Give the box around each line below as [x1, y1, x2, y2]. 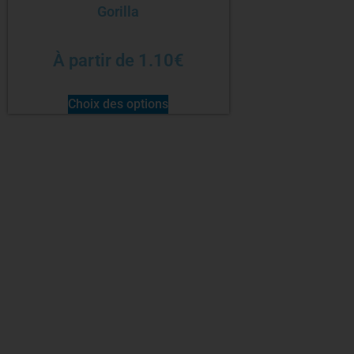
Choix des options [68, 96, 169, 112]
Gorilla [97, 2, 140, 20]
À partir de [52, 51, 138, 71]
